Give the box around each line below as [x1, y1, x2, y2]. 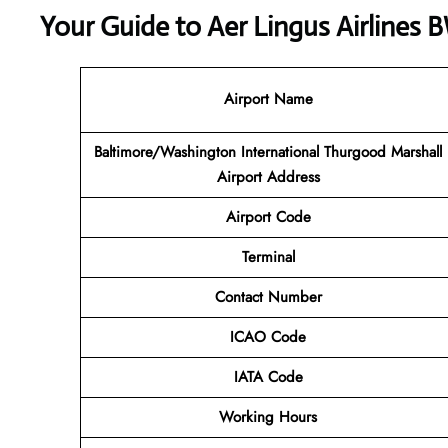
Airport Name [223, 87, 313, 110]
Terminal [241, 245, 295, 268]
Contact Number [214, 285, 322, 308]
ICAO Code [230, 325, 306, 348]
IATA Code [233, 365, 303, 388]
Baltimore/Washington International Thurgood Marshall [94, 140, 442, 163]
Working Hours [219, 405, 317, 428]
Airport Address [216, 165, 320, 188]
